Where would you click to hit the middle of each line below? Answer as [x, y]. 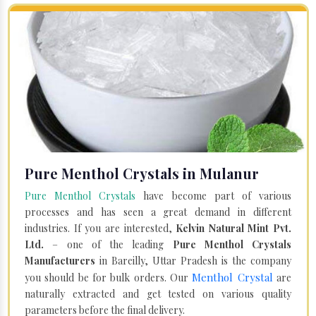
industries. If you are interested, [101, 228]
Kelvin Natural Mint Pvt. [233, 228]
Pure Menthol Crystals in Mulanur [142, 173]
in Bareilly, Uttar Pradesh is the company [193, 260]
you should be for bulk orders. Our [109, 277]
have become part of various [214, 195]
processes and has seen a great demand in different [158, 212]
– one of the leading [108, 244]
